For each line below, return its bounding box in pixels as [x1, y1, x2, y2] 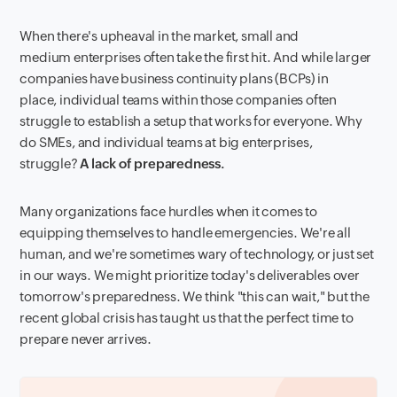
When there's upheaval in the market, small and [19, 28, 300, 44]
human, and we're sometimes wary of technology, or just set [19, 246, 374, 262]
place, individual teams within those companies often [19, 92, 338, 108]
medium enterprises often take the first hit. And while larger [19, 50, 372, 66]
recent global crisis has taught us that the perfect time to [19, 310, 354, 326]
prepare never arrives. [19, 331, 152, 347]
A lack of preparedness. [80, 156, 225, 172]
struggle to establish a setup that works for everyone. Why [19, 113, 362, 129]
